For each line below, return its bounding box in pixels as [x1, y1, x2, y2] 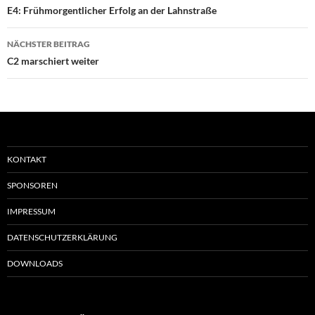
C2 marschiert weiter [7, 55, 99, 67]
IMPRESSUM [7, 206, 56, 217]
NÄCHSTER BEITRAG [7, 39, 90, 50]
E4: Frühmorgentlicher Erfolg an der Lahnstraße [7, 4, 217, 17]
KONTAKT [7, 154, 46, 165]
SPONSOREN [7, 180, 58, 191]
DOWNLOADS [7, 258, 63, 269]
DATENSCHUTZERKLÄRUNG [7, 232, 117, 243]
